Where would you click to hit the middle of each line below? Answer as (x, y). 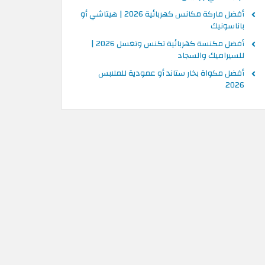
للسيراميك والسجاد (211, 56)
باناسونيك (227, 26)
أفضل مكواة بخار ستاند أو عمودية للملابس (171, 73)
